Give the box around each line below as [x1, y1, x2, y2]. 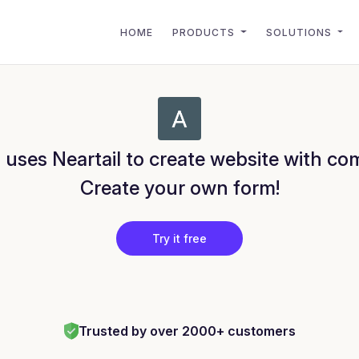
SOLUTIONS [265, 26, 335, 38]
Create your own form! [79, 176, 280, 200]
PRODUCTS [172, 26, 239, 38]
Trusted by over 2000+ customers [78, 323, 296, 339]
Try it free [152, 232, 207, 245]
